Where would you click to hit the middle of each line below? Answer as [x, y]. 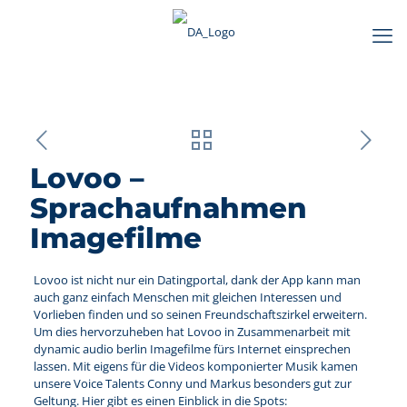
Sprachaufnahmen [169, 208]
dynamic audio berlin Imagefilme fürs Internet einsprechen [192, 349]
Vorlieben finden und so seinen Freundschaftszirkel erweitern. [200, 314]
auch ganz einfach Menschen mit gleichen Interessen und [187, 297]
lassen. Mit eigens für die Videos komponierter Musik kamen [195, 366]
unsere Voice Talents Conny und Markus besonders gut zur [192, 383]
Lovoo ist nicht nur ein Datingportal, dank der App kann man [197, 280]
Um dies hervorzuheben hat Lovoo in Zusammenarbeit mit [192, 332]
